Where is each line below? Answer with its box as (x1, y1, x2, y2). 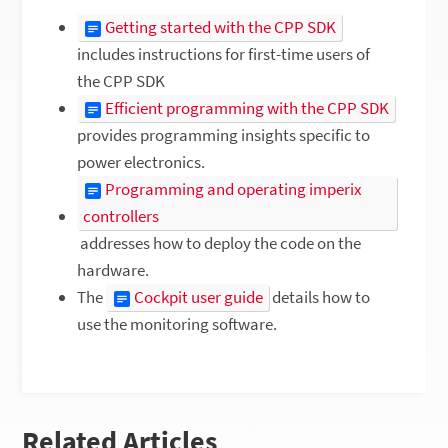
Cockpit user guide (133, 286, 263, 309)
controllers (82, 205, 159, 228)
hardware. (76, 259, 149, 282)
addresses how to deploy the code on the (76, 232, 361, 255)
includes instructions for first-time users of (76, 43, 370, 66)
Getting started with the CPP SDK (104, 16, 336, 39)
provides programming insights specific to (76, 124, 370, 147)
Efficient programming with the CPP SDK (104, 97, 389, 120)
